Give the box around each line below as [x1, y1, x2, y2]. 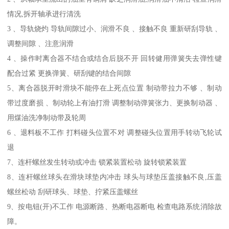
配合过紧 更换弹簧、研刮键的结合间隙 [7, 69, 131, 78]
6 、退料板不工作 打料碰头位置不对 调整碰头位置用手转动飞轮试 [7, 128, 222, 137]
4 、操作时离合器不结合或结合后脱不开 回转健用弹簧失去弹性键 [7, 54, 222, 63]
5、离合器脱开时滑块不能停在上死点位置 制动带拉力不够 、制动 [7, 84, 222, 93]
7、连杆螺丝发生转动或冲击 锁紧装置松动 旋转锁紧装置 [7, 158, 187, 167]
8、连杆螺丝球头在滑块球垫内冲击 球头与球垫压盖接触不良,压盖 [7, 173, 222, 181]
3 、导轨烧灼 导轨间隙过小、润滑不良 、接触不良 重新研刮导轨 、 [7, 25, 222, 33]
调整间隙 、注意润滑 [7, 39, 74, 48]
